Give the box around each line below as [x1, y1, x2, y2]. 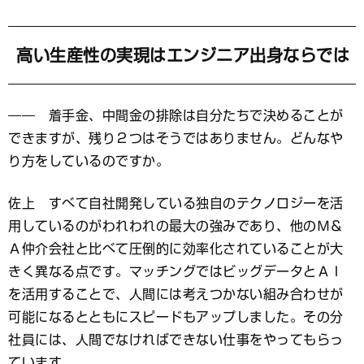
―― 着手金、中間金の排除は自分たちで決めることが [8, 108, 344, 122]
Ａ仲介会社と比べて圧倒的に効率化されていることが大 [8, 241, 344, 255]
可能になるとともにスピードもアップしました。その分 [8, 310, 344, 323]
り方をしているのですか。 [8, 154, 169, 167]
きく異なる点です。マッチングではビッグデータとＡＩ [8, 264, 344, 278]
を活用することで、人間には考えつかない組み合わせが [8, 287, 344, 301]
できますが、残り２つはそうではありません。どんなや [8, 131, 344, 145]
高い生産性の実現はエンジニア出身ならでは [16, 46, 349, 63]
